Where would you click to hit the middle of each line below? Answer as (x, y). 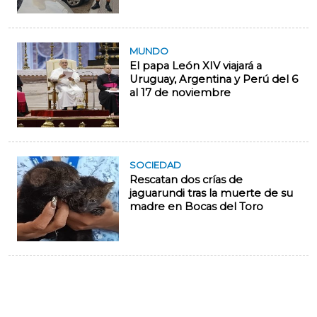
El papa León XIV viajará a (196, 66)
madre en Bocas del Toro (196, 207)
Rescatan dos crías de (186, 180)
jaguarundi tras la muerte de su (211, 194)
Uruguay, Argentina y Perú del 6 (214, 80)
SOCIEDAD (155, 165)
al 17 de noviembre (180, 93)
